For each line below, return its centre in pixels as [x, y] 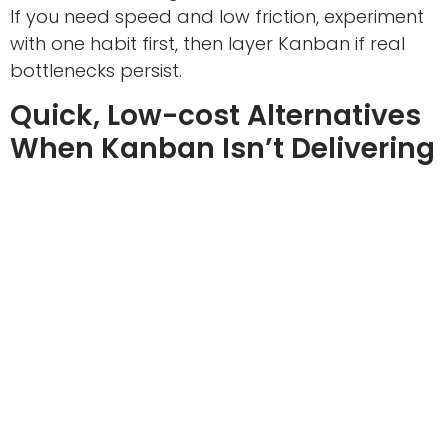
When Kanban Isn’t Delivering [222, 148]
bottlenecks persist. [96, 71]
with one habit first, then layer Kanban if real [207, 44]
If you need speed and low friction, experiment [217, 17]
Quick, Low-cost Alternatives [215, 115]
